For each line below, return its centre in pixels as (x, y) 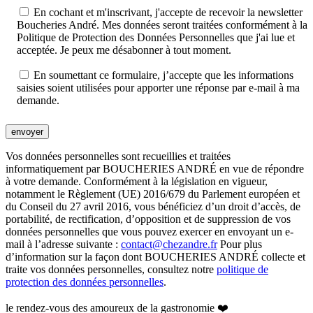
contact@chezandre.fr (169, 244)
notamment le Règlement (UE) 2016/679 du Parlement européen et (153, 194)
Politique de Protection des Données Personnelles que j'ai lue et (156, 37)
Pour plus (240, 244)
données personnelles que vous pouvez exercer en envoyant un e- (150, 231)
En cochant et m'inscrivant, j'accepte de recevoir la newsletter (168, 12)
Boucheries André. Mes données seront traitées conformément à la (162, 24)
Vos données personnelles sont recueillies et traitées (118, 156)
